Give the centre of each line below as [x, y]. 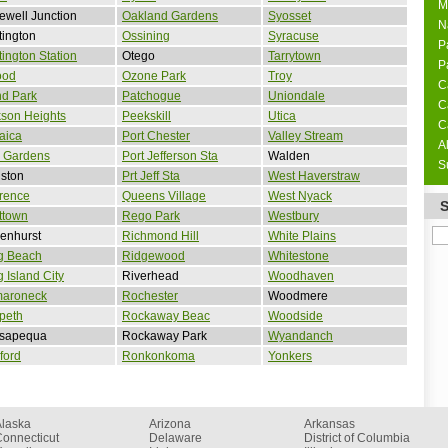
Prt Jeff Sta [151, 175]
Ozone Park [154, 75]
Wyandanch [300, 335]
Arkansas [329, 423]
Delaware [175, 437]
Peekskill [146, 115]
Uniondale [296, 95]
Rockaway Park [164, 335]
